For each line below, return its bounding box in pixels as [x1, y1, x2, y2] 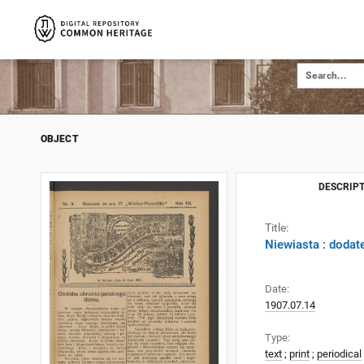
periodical [317, 348, 362, 360]
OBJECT [41, 133, 79, 145]
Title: [265, 221, 288, 234]
